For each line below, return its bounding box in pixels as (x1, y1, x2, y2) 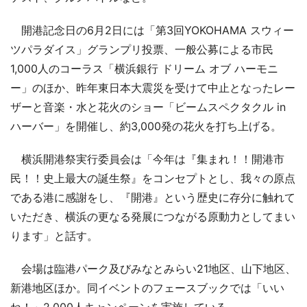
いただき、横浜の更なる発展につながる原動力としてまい (10, 210, 295, 223)
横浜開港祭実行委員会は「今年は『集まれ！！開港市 (10, 152, 284, 166)
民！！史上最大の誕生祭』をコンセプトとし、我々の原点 (10, 171, 295, 185)
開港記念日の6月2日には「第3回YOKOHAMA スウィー (10, 23, 294, 37)
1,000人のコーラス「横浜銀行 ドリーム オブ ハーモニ (10, 62, 278, 75)
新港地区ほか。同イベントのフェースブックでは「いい (10, 281, 284, 295)
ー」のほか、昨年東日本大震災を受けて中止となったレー (10, 81, 295, 95)
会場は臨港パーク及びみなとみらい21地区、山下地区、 (10, 262, 296, 275)
